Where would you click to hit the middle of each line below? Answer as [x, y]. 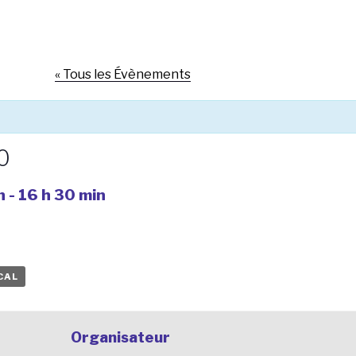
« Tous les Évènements [123, 74]
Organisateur [121, 337]
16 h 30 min [62, 195]
